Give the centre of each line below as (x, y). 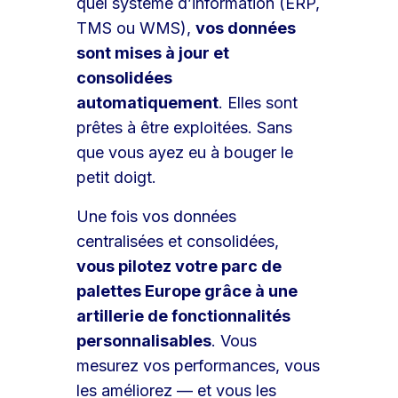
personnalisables (144, 340)
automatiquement (148, 102)
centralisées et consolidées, (178, 241)
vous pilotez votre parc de (179, 266)
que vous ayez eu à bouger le (185, 152)
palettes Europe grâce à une (187, 291)
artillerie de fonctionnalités (184, 315)
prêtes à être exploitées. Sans (185, 127)
